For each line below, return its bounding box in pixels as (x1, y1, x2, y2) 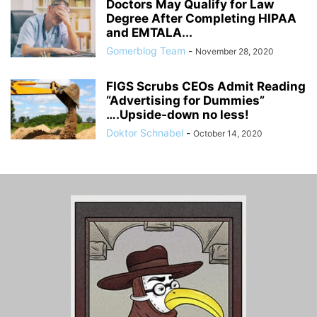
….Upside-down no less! (106, 108, 249, 122)
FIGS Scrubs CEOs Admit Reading (106, 79, 306, 94)
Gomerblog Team (106, 45, 185, 57)
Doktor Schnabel (106, 127, 183, 139)
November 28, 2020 (195, 46, 274, 57)
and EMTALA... (106, 25, 192, 40)
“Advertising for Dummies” (106, 93, 265, 108)
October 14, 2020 (193, 128, 263, 139)
